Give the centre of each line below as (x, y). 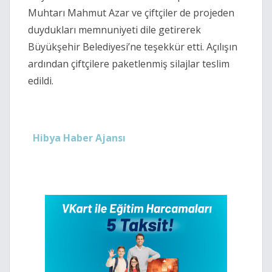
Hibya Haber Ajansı (79, 138)
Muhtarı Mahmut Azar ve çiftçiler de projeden (131, 12)
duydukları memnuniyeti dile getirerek (114, 29)
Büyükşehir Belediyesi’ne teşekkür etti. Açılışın (133, 46)
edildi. (41, 80)
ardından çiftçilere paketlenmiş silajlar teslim (129, 63)
